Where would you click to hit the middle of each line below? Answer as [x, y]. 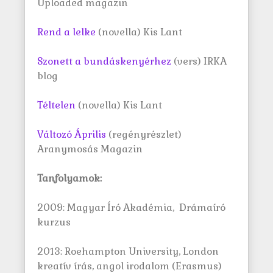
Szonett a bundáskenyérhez [104, 61]
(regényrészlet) [144, 134]
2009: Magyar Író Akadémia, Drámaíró [131, 207]
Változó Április [72, 134]
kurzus [54, 222]
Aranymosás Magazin [90, 149]
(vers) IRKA [199, 61]
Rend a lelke [66, 32]
